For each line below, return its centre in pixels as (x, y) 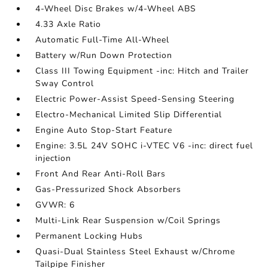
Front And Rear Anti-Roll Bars (101, 174)
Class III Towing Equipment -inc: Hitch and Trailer (142, 71)
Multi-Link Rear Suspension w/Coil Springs (128, 220)
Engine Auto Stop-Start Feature (104, 130)
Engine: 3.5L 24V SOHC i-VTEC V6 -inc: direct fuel (144, 146)
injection (54, 158)
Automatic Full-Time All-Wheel (103, 40)
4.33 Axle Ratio (68, 24)
